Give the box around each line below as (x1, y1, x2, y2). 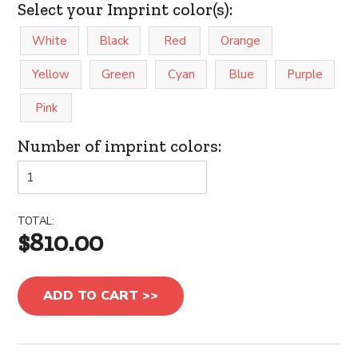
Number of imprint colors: (18, 136, 222, 156)
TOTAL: (18, 214, 55, 229)
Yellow (32, 66, 70, 82)
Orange (221, 33, 261, 49)
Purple (287, 66, 324, 82)
